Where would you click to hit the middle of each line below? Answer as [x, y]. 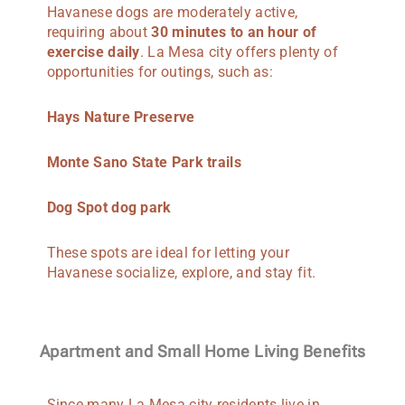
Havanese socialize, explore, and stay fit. [181, 272]
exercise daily [93, 52]
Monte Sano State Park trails [144, 162]
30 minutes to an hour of [234, 32]
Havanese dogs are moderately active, [172, 12]
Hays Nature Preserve [121, 117]
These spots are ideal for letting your [168, 252]
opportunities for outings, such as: [160, 71]
